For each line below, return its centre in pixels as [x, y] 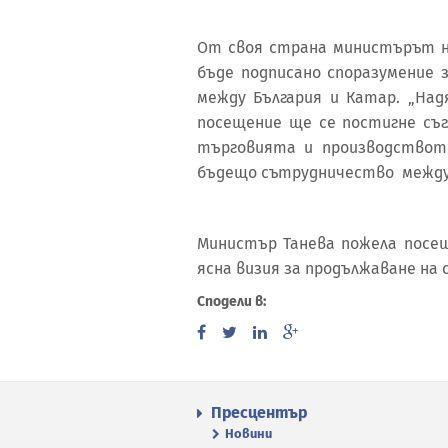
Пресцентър [259, 412]
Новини [248, 433]
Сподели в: [231, 301]
